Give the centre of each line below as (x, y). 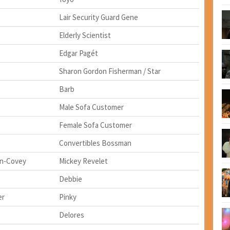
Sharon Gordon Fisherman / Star (110, 71)
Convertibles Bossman (95, 143)
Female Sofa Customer (95, 125)
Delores (71, 215)
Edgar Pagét (78, 53)
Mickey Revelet (83, 161)
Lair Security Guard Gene (98, 17)
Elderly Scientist (85, 35)
